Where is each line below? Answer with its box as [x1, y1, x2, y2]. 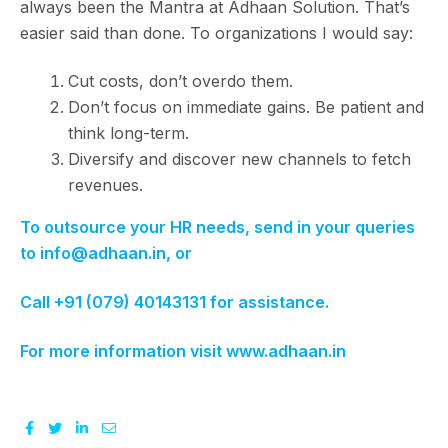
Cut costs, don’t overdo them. [68, 71, 293, 92]
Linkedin [91, 417, 146, 435]
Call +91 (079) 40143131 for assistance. [20, 291, 329, 312]
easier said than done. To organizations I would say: [20, 22, 413, 43]
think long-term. [68, 123, 189, 144]
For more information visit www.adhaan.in [20, 340, 346, 361]
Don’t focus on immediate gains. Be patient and [68, 97, 424, 118]
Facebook [37, 417, 105, 435]
